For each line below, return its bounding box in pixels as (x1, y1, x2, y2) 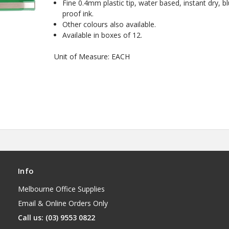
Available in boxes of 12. (62, 30, 143, 40)
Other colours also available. (62, 19, 156, 29)
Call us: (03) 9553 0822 (18, 213, 95, 223)
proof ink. (62, 8, 94, 18)
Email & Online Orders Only (18, 198, 108, 209)
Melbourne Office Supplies (18, 184, 105, 194)
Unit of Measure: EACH (54, 51, 130, 61)
